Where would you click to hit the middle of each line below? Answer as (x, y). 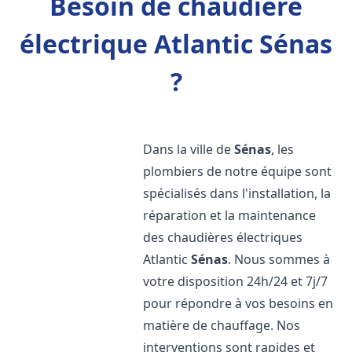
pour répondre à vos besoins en (238, 303)
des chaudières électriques (223, 237)
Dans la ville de (189, 149)
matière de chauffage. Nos (222, 325)
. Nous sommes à (279, 259)
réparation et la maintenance (230, 215)
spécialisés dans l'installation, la (237, 193)
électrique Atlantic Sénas (176, 44)
